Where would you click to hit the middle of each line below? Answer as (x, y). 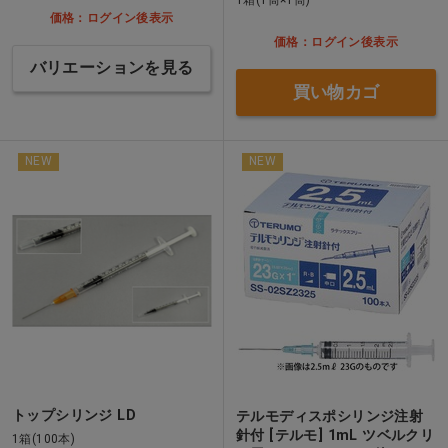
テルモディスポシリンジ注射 (329, 415)
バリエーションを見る (111, 68)
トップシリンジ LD (73, 414)
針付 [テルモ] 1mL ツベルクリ (335, 434)
